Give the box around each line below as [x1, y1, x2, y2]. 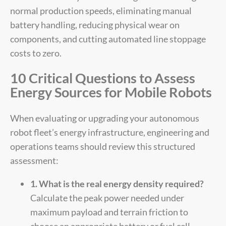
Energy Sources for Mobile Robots [10, 84, 212, 101]
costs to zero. [10, 47, 62, 59]
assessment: [10, 154, 59, 166]
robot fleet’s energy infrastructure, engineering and [10, 126, 209, 138]
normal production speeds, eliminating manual [10, 5, 192, 17]
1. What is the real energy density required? [30, 178, 204, 189]
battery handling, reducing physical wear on [10, 19, 180, 31]
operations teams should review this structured [10, 140, 195, 152]
